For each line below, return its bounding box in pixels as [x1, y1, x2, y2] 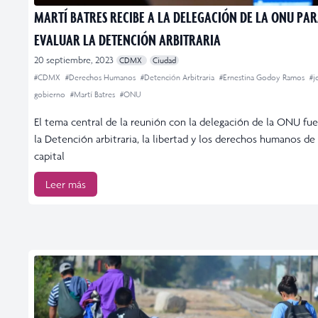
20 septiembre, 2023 [34, 53, 114, 66]
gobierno [34, 89, 67, 99]
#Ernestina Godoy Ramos [219, 72, 307, 82]
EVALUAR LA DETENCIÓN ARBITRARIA [34, 29, 221, 49]
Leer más [45, 177, 86, 191]
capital [34, 148, 65, 163]
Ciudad [153, 55, 176, 65]
